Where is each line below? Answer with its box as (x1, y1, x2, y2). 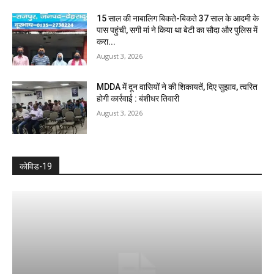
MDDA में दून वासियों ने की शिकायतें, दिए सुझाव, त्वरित (97, 81, 258, 92)
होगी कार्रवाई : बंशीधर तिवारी (97, 93, 180, 103)
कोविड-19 (20, 161, 52, 171)
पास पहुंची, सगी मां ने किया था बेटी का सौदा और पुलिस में (97, 25, 258, 35)
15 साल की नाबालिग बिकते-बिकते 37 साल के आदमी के (97, 13, 259, 24)
